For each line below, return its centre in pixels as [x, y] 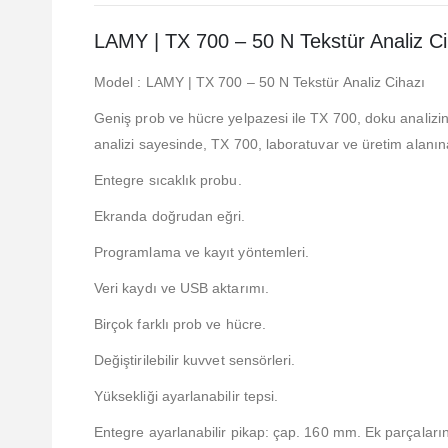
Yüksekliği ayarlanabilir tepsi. [186, 396]
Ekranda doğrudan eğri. [170, 216]
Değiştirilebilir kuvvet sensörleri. [195, 360]
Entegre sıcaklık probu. [168, 180]
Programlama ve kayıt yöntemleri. [202, 252]
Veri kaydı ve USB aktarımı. [181, 288]
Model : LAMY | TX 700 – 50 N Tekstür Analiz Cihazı [260, 82]
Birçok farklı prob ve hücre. [180, 324]
